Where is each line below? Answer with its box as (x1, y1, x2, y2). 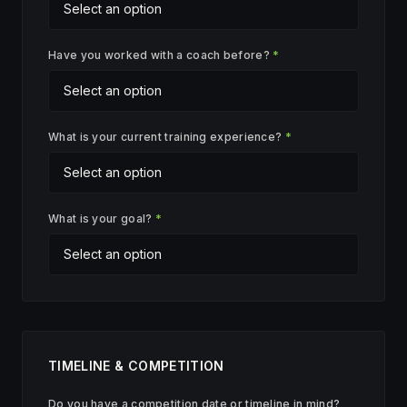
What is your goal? (48, 212, 153, 225)
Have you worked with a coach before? (48, 48, 270, 62)
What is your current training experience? (48, 130, 283, 144)
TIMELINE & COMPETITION (48, 358, 224, 373)
